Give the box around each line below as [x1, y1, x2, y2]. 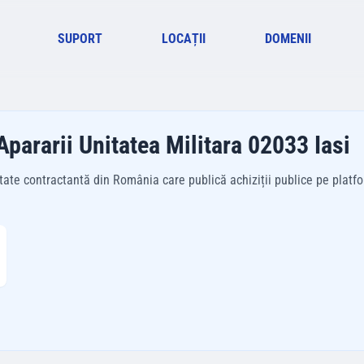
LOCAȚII [162, 31, 206, 46]
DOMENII [264, 31, 311, 46]
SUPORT [58, 31, 103, 46]
